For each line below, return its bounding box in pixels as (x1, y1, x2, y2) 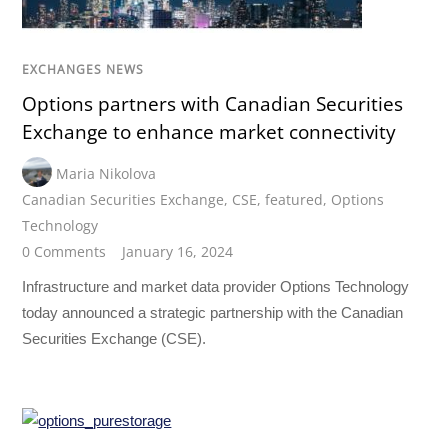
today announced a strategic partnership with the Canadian (22, 303, 404, 321)
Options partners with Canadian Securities (22, 91, 404, 118)
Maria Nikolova (56, 164, 157, 184)
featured (265, 190, 324, 210)
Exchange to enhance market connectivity (22, 119, 397, 146)
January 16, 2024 (122, 242, 234, 262)
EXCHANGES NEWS (22, 60, 145, 78)
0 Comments (22, 242, 107, 262)
